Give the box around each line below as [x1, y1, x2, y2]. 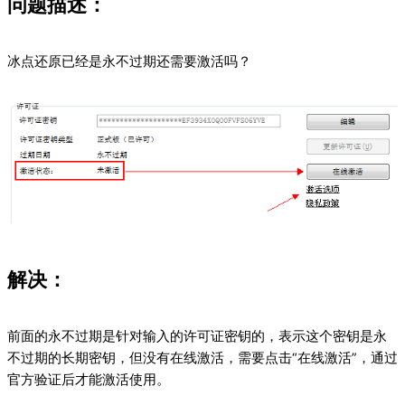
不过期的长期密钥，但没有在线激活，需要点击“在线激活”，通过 [7, 349, 398, 366]
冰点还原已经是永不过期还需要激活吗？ [7, 53, 251, 71]
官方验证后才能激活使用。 [7, 371, 170, 388]
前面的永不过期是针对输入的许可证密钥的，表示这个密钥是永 [7, 327, 387, 344]
